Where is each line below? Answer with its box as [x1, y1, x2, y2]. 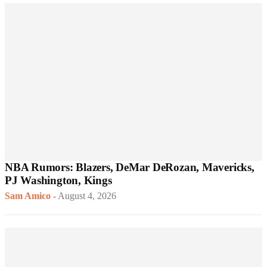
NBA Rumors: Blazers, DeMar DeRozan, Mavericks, [5, 161, 254, 174]
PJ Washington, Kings [5, 174, 112, 187]
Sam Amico [5, 191, 51, 201]
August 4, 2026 [58, 191, 116, 201]
